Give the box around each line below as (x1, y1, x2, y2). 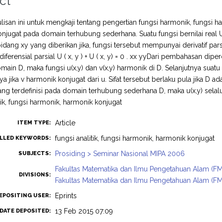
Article (55, 119, 76, 127)
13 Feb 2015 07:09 (55, 207, 113, 215)
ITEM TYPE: (17, 119, 52, 126)
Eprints (55, 192, 77, 200)
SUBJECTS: (18, 150, 52, 157)
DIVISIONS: (19, 171, 52, 178)
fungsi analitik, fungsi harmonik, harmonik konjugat (55, 134, 215, 142)
